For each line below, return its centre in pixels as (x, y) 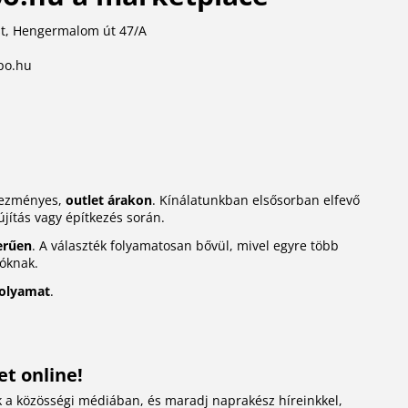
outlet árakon (108, 200)
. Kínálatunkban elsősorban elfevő (255, 200)
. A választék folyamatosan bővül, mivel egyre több (185, 246)
